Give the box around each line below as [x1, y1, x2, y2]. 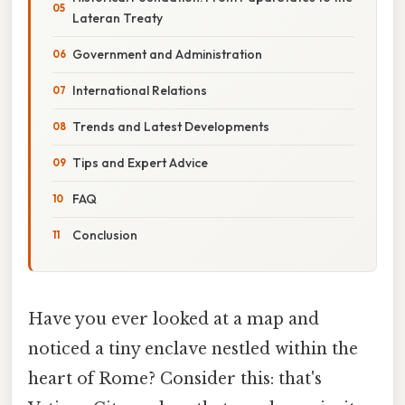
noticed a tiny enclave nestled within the [28, 338, 358, 359]
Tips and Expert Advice [72, 154, 208, 171]
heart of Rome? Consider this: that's [28, 368, 322, 389]
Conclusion [72, 226, 137, 243]
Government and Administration [72, 45, 262, 62]
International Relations [72, 81, 207, 99]
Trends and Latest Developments [72, 118, 269, 135]
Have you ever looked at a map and [28, 308, 319, 329]
